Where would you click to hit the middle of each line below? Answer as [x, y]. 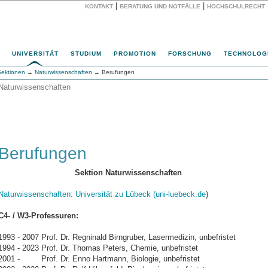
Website [119, 14]
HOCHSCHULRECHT [236, 6]
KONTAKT [99, 6]
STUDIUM [86, 54]
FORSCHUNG [190, 54]
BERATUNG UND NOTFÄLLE [160, 6]
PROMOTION [135, 54]
